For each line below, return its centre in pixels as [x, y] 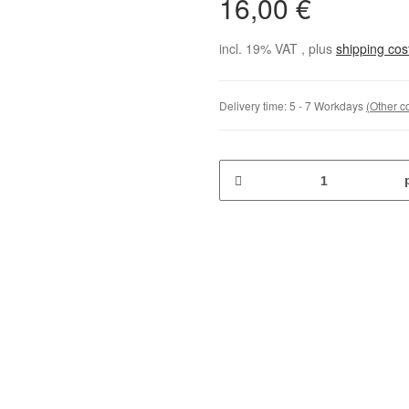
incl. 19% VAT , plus [278, 48]
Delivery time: [254, 105]
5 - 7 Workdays [328, 105]
